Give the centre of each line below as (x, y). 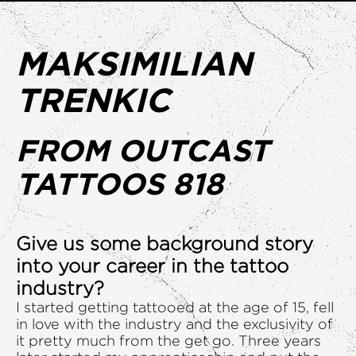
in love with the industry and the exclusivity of (174, 324)
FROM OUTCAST (143, 151)
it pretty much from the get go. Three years (168, 341)
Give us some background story (164, 244)
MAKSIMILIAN (134, 63)
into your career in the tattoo (152, 266)
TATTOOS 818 (120, 184)
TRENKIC (93, 100)
